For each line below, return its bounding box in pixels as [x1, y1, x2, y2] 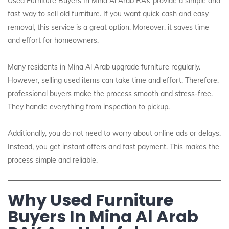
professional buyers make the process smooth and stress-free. [8, 89, 213, 98]
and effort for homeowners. [8, 36, 99, 45]
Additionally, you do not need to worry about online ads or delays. [8, 129, 221, 138]
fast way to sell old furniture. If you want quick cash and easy [8, 9, 209, 18]
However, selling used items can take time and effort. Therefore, [8, 76, 219, 85]
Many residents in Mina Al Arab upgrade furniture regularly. [8, 62, 200, 72]
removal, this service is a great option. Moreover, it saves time [8, 22, 209, 32]
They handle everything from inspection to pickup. [8, 102, 170, 111]
